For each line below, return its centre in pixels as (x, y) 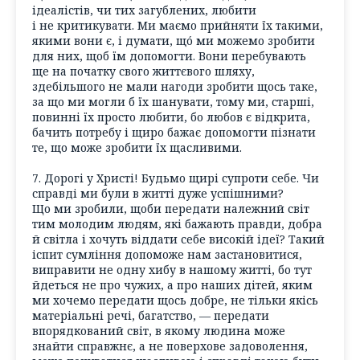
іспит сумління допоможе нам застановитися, (167, 255)
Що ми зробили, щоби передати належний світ (171, 209)
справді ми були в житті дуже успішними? (158, 194)
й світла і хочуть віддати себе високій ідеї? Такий (178, 239)
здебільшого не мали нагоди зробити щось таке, (175, 86)
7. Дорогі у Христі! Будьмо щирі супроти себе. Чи (176, 178)
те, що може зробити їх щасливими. (137, 147)
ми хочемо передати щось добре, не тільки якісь (175, 301)
